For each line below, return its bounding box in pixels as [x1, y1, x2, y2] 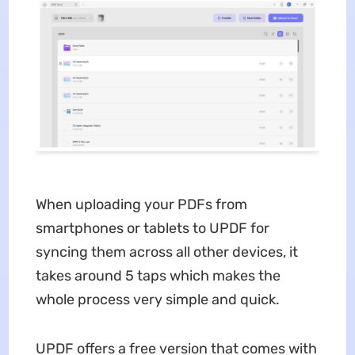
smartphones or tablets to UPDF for [35, 219, 269, 238]
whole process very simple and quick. [35, 291, 280, 309]
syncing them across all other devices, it [35, 243, 298, 261]
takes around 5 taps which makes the [35, 267, 281, 285]
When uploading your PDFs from [35, 196, 247, 214]
